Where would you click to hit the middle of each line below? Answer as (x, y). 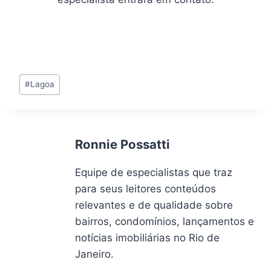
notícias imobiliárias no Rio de (147, 238)
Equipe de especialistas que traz (154, 173)
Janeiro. (94, 254)
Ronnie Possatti (122, 145)
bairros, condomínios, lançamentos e (165, 222)
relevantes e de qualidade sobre (154, 205)
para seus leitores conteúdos (145, 189)
